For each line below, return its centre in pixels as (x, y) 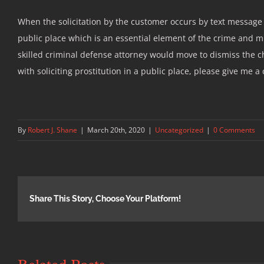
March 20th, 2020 (116, 130)
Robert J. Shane (52, 130)
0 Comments (234, 130)
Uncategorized (179, 130)
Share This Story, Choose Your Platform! (105, 199)
